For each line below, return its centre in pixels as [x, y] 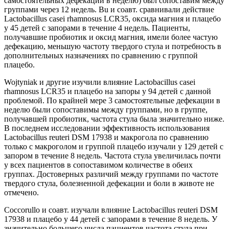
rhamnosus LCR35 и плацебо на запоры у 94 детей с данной [108, 91]
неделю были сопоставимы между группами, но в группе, [106, 109]
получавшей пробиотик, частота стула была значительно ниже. [114, 119]
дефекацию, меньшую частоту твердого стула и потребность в [113, 46]
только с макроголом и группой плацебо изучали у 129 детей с [114, 146]
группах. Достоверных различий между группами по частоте [111, 174]
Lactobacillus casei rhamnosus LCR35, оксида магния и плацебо [112, 18]
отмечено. [21, 192]
